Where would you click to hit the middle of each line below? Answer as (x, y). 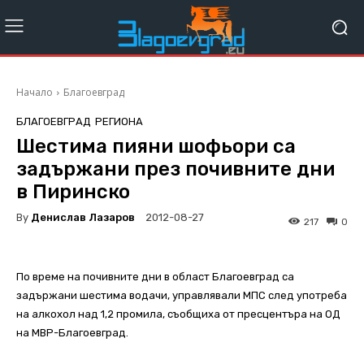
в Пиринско (73, 192)
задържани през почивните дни (175, 169)
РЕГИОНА (119, 122)
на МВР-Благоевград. (72, 333)
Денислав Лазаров (83, 217)
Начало (35, 93)
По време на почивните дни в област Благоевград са (155, 277)
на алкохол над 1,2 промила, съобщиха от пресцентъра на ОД (178, 314)
